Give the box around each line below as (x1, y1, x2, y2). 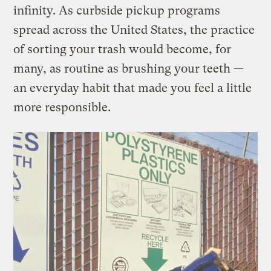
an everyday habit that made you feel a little (13, 81, 252, 96)
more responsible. (13, 100, 111, 115)
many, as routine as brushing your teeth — (13, 62, 244, 76)
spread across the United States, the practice (13, 23, 255, 38)
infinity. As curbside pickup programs (13, 4, 221, 18)
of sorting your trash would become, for (13, 42, 232, 57)
